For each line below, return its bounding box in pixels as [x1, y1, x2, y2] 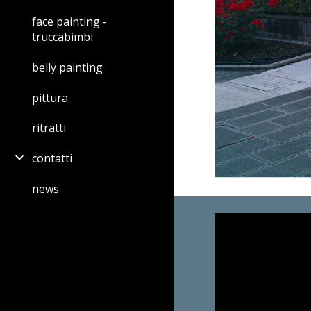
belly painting [32, 60, 103, 76]
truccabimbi [32, 29, 93, 45]
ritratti [32, 120, 66, 136]
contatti [32, 151, 72, 167]
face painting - [32, 14, 107, 30]
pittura [32, 90, 68, 106]
